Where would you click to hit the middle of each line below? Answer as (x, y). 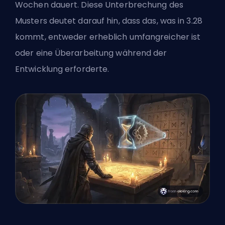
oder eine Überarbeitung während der (91, 53)
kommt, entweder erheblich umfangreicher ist (108, 37)
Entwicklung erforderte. (62, 69)
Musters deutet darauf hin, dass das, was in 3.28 (109, 21)
